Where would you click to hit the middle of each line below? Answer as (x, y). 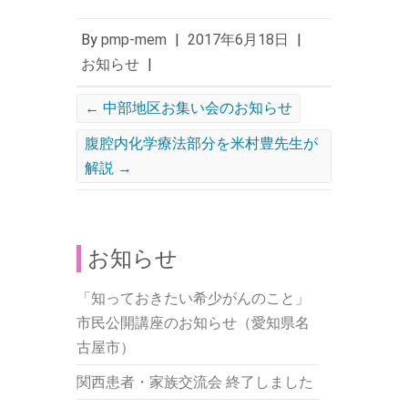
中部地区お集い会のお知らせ (196, 108)
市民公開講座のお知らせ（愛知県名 (193, 323)
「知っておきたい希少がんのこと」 (193, 298)
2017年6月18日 (238, 40)
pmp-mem (134, 40)
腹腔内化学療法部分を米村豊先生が (201, 143)
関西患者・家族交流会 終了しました (195, 382)
